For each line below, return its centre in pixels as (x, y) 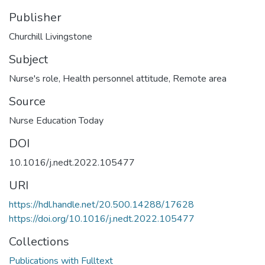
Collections (39, 241)
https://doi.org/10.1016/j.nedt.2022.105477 (102, 219)
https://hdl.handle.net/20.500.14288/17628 (101, 204)
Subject (28, 59)
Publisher (35, 17)
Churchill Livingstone (51, 36)
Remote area (200, 78)
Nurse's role (34, 78)
